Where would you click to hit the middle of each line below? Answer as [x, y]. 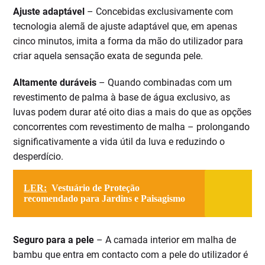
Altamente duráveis [55, 83]
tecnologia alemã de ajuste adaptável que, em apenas [125, 27]
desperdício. [38, 157]
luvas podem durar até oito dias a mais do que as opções [132, 112]
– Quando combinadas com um [164, 83]
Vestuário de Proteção [96, 188]
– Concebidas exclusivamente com [159, 12]
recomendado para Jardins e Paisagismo [105, 199]
